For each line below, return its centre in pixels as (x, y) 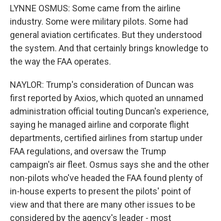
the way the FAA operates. (60, 61)
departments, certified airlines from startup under (106, 138)
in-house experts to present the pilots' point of (101, 191)
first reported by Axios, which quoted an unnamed (107, 98)
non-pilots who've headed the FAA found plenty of (107, 178)
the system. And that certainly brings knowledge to (109, 48)
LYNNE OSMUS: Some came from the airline (95, 8)
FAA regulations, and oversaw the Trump (88, 151)
